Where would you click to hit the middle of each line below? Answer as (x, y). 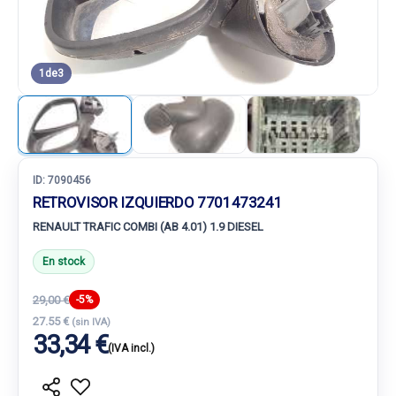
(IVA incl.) (131, 348)
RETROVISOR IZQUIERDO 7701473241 (158, 202)
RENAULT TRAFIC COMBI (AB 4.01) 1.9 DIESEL (148, 227)
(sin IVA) (91, 322)
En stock (64, 262)
